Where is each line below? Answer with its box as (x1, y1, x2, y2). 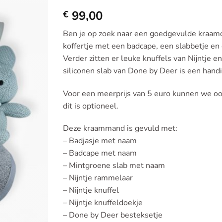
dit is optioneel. (63, 100, 118, 111)
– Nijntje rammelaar (63, 172, 133, 184)
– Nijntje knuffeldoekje (63, 197, 143, 209)
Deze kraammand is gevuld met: (63, 123, 177, 134)
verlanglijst (5, 17, 41, 27)
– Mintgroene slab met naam (63, 160, 165, 171)
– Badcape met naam (63, 148, 137, 159)
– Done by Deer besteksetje (63, 210, 163, 221)
